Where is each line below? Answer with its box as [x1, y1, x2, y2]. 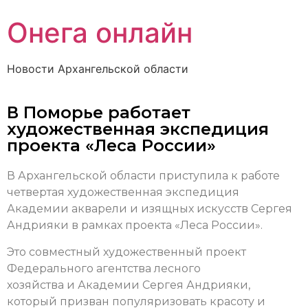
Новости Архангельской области [7, 62, 188, 76]
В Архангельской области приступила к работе [7, 169, 280, 183]
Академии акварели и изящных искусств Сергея [7, 202, 292, 216]
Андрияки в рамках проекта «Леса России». [7, 219, 263, 232]
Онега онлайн [7, 16, 192, 49]
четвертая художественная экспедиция [7, 186, 239, 199]
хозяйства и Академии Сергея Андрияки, [7, 278, 250, 291]
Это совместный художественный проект [7, 245, 246, 258]
